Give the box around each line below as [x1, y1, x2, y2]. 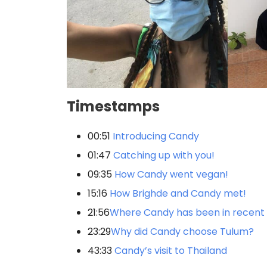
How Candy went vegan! [114, 167, 228, 181]
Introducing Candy [113, 129, 199, 143]
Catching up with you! [113, 148, 215, 162]
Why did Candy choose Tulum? [111, 224, 254, 238]
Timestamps [67, 96, 160, 116]
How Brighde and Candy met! [110, 186, 246, 200]
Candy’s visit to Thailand [114, 243, 227, 257]
